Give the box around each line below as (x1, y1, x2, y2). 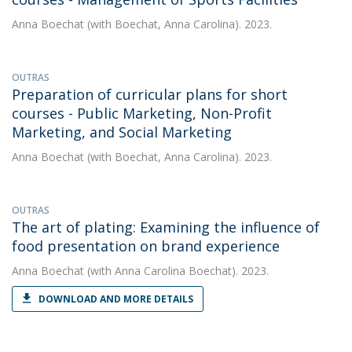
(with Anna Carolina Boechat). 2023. (84, 263, 269, 278)
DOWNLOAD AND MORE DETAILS (38, 292, 193, 306)
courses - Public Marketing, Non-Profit (12, 104, 272, 123)
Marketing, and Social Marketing (12, 123, 232, 141)
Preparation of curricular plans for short (12, 85, 288, 104)
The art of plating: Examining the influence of (12, 218, 320, 236)
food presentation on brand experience (12, 236, 280, 255)
